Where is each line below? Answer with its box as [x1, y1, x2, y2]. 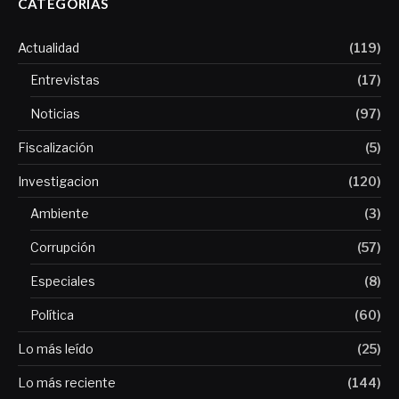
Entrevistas [30, 72, 100, 88]
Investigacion [18, 174, 99, 190]
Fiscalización [18, 140, 94, 156]
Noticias [30, 106, 80, 122]
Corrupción [30, 240, 95, 256]
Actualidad [18, 40, 79, 56]
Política [30, 307, 74, 323]
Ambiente [30, 206, 89, 222]
